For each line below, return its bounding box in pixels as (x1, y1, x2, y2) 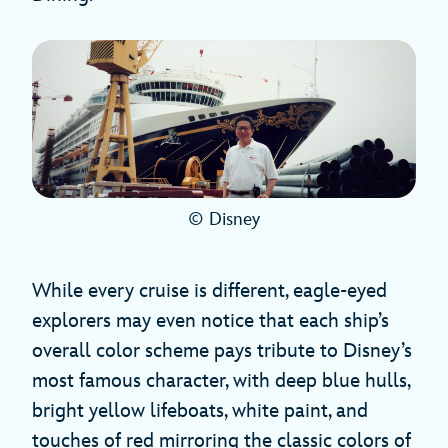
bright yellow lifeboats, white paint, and (32, 399, 368, 424)
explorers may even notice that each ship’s (32, 309, 389, 334)
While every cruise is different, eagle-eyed (32, 279, 387, 304)
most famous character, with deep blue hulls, (32, 369, 410, 394)
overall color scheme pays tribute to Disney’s (32, 339, 412, 364)
